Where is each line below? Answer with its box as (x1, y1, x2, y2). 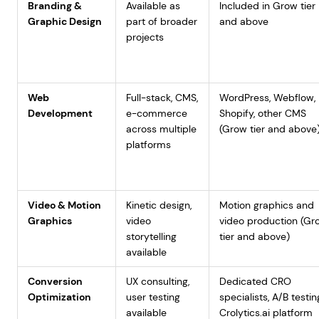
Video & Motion (27, 199, 101, 211)
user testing (125, 291, 180, 303)
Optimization (27, 291, 91, 303)
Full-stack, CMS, (125, 91, 198, 104)
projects (125, 31, 164, 43)
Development (27, 107, 93, 120)
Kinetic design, (125, 199, 192, 211)
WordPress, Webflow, (219, 91, 315, 104)
